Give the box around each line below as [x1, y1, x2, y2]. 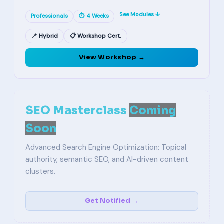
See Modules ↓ [119, 11, 160, 18]
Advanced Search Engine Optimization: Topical [25, 142, 186, 152]
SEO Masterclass [25, 103, 129, 117]
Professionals [31, 12, 68, 20]
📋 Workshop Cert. [70, 32, 121, 40]
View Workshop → [79, 53, 145, 61]
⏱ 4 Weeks [79, 12, 109, 20]
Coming [129, 103, 176, 117]
